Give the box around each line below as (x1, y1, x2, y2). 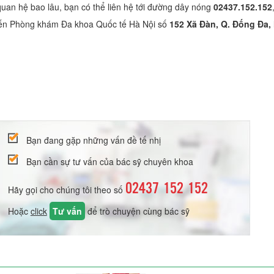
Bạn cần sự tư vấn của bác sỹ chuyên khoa (26, 155, 193, 168)
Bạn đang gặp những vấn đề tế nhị (26, 133, 161, 146)
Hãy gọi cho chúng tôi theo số (7, 183, 125, 196)
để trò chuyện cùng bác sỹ (84, 204, 190, 217)
